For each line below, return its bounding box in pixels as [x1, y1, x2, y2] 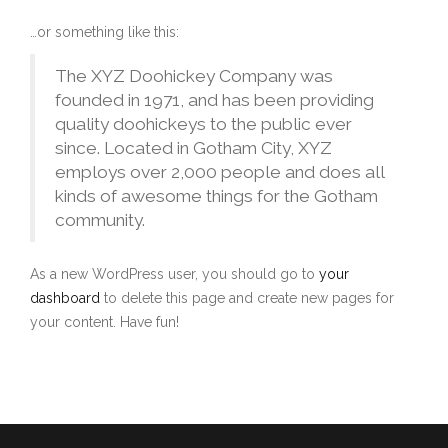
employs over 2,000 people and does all [55, 162, 384, 182]
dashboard [30, 290, 100, 306]
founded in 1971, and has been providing [55, 90, 374, 110]
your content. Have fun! [30, 314, 179, 330]
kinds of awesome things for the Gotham [55, 186, 378, 206]
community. [55, 210, 145, 230]
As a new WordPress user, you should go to [30, 266, 319, 282]
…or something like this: [30, 24, 179, 40]
